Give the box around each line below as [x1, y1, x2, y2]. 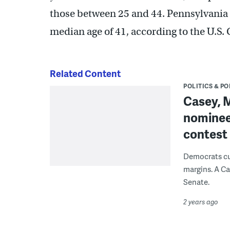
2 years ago [183, 197, 218, 206]
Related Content [50, 66, 121, 80]
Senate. [183, 176, 209, 187]
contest [183, 125, 227, 142]
